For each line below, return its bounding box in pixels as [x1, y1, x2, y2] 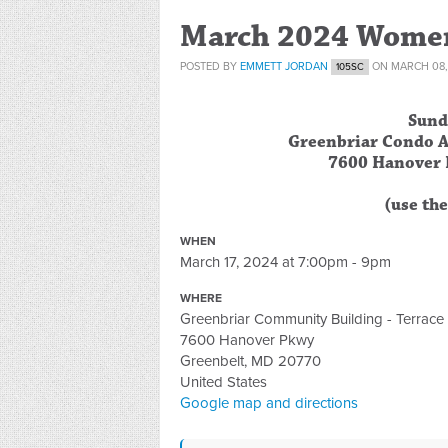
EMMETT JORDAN [240, 60, 328, 73]
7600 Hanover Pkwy [180, 331, 314, 349]
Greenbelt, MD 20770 [180, 352, 321, 370]
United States [180, 373, 267, 391]
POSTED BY [180, 60, 240, 73]
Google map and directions [180, 394, 358, 412]
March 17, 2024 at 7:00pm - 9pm [180, 253, 391, 271]
